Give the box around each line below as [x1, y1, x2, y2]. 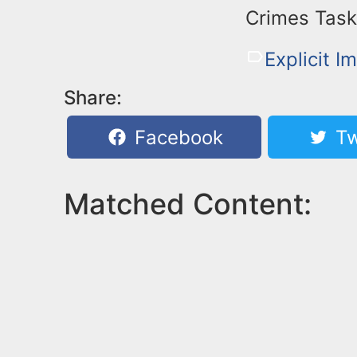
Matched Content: [64, 186, 312, 222]
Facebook [129, 126, 224, 149]
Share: [64, 86, 122, 109]
